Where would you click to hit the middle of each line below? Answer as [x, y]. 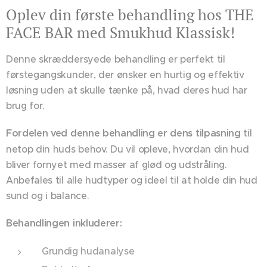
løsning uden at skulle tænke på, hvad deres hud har [127, 90]
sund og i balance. [48, 195]
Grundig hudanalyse [88, 251]
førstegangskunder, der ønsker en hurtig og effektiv [125, 74]
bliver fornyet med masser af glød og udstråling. [117, 164]
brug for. [26, 105]
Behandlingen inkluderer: [64, 223]
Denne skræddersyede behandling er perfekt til [116, 59]
